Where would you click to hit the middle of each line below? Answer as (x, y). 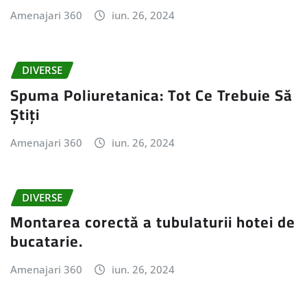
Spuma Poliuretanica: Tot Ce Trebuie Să (151, 95)
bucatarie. (47, 242)
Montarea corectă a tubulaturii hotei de (153, 222)
